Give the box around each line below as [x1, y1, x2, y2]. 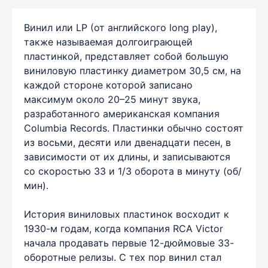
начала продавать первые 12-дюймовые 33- [24, 237, 234, 249]
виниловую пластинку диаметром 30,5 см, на [24, 65, 241, 77]
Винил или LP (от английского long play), [24, 22, 217, 33]
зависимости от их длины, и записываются [24, 151, 230, 163]
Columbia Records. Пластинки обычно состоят [24, 122, 243, 134]
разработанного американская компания [24, 108, 220, 120]
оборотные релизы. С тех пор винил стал [24, 251, 221, 263]
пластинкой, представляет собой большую [24, 50, 229, 62]
